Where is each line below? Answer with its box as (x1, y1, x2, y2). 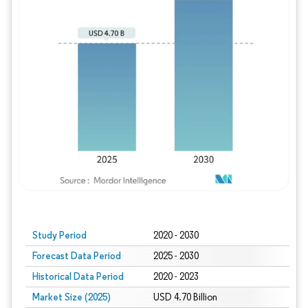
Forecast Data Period (32, 250, 121, 262)
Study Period (32, 229, 87, 241)
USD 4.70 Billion (153, 291, 217, 303)
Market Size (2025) (32, 291, 111, 303)
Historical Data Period (32, 270, 124, 283)
